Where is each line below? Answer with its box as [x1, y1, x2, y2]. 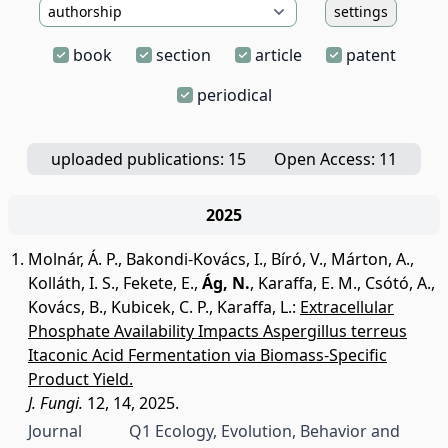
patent [345, 44, 396, 66]
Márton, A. [331, 248, 410, 270]
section [155, 44, 211, 66]
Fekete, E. [123, 272, 194, 294]
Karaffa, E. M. [258, 272, 357, 294]
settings [334, 2, 388, 21]
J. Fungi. [28, 392, 83, 414]
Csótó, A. [365, 272, 431, 294]
